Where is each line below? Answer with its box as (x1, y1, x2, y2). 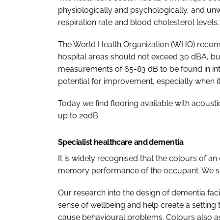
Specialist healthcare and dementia (58, 137, 183, 147)
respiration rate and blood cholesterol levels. (58, 17, 219, 27)
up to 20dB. (58, 110, 100, 120)
